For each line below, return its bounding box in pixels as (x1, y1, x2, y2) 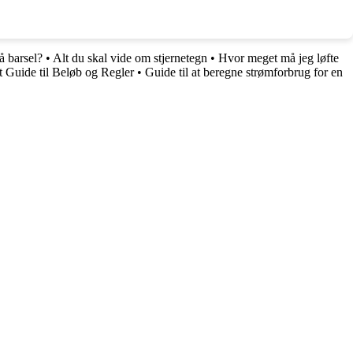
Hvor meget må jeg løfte (218, 51, 339, 65)
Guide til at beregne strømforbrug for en (145, 65, 343, 80)
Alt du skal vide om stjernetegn (53, 51, 207, 65)
